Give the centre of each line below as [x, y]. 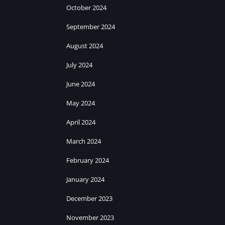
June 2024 [81, 84]
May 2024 [81, 103]
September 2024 [91, 27]
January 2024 [85, 180]
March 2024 [84, 141]
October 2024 [86, 8]
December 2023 [89, 199]
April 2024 [81, 122]
